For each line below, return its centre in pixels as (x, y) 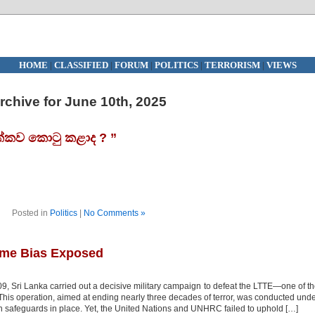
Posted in (31, 213)
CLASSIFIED (81, 65)
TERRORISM (232, 65)
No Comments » (114, 213)
